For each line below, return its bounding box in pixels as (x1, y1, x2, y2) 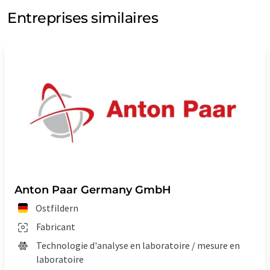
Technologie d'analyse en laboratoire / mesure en (36, 239, 240, 252)
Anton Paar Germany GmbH (14, 183, 171, 197)
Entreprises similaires (7, 9, 159, 27)
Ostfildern (36, 202, 79, 215)
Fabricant (36, 221, 75, 233)
